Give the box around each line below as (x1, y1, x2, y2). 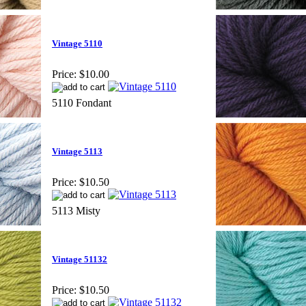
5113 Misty (52, 204, 100, 217)
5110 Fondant (52, 96, 111, 109)
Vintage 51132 (52, 254, 107, 265)
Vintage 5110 (52, 38, 102, 49)
